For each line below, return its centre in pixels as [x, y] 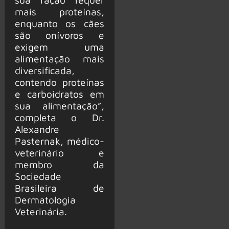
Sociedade [38, 176]
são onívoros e [59, 35]
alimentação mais [59, 58]
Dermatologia [45, 199]
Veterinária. [41, 211]
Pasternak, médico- [59, 141]
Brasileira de [59, 188]
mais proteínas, [59, 11]
